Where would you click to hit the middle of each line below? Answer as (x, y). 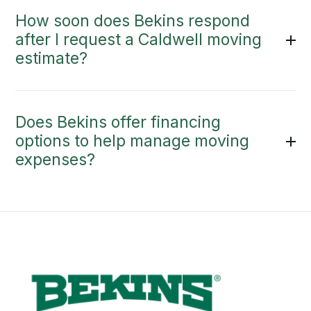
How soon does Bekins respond (133, 21)
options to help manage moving (133, 141)
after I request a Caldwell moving (139, 40)
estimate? (52, 59)
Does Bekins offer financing (118, 123)
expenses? (56, 160)
